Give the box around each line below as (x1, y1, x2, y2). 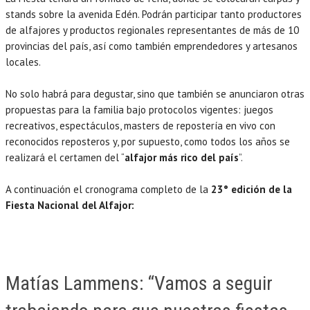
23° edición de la (211, 182, 292, 196)
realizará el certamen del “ (6, 150, 125, 164)
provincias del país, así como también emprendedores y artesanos (6, 39, 298, 53)
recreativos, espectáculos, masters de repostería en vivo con (6, 118, 275, 132)
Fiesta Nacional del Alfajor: (6, 198, 134, 212)
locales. (6, 55, 41, 69)
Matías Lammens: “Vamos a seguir (6, 271, 273, 295)
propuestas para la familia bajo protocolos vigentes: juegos (6, 102, 273, 116)
